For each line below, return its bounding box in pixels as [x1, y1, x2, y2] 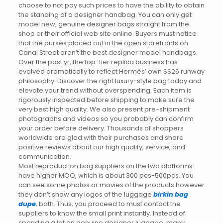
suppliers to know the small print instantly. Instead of [18, 209, 185, 218]
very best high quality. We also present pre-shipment [18, 105, 190, 114]
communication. [18, 152, 71, 161]
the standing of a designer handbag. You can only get [18, 10, 192, 19]
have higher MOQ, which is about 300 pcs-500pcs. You [18, 171, 194, 180]
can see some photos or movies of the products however [18, 180, 205, 190]
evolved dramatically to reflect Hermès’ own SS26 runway [18, 67, 205, 76]
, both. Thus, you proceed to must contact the [35, 199, 181, 209]
